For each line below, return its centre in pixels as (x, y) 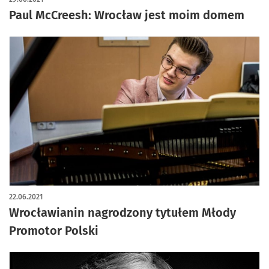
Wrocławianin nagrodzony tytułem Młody (122, 212)
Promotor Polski (54, 230)
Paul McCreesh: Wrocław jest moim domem (127, 15)
